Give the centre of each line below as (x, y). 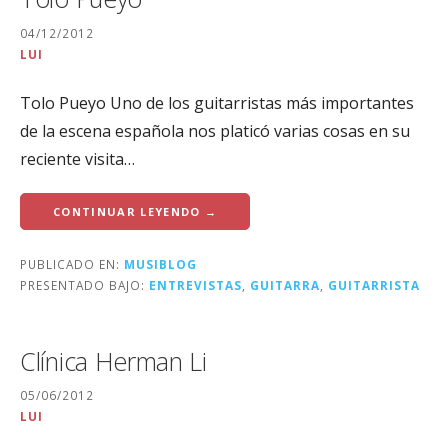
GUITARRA (285, 284)
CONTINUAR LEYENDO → (135, 211)
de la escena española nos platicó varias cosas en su (215, 130)
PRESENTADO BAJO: (84, 284)
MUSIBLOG (160, 263)
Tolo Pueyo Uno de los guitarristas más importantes (217, 102)
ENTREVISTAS (195, 284)
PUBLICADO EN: (72, 263)
